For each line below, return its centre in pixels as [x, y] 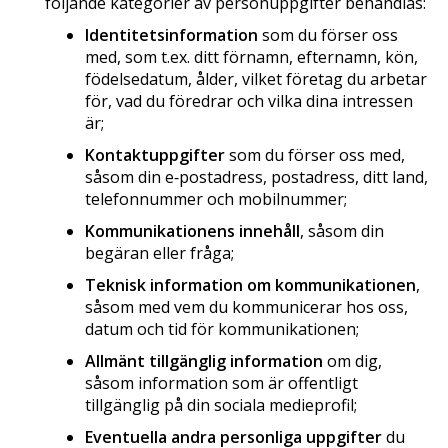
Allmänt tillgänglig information [204, 360]
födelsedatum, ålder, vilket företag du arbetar [256, 78]
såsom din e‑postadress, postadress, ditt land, [256, 176]
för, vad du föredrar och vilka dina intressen [249, 100]
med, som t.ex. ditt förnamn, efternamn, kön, [251, 56]
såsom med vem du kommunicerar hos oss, [246, 306]
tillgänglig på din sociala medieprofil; [221, 404]
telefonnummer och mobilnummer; [216, 198]
